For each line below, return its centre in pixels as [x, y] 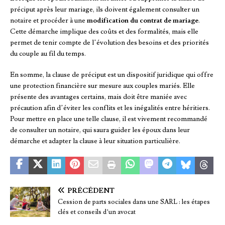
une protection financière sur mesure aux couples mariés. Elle [102, 86]
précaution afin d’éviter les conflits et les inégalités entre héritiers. [110, 108]
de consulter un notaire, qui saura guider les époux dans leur [100, 130]
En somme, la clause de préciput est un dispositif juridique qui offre [112, 75]
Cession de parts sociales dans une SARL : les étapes [134, 202]
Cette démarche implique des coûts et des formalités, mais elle [104, 32]
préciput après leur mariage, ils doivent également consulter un [105, 10]
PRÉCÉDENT [91, 191]
